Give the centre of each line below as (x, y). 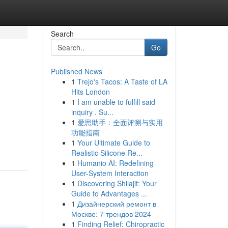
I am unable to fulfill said (116, 102)
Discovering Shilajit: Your (117, 183)
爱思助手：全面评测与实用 (120, 122)
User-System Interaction (110, 173)
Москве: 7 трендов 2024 (111, 214)
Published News (76, 71)
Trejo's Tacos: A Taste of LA (122, 81)
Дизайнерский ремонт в (117, 204)
